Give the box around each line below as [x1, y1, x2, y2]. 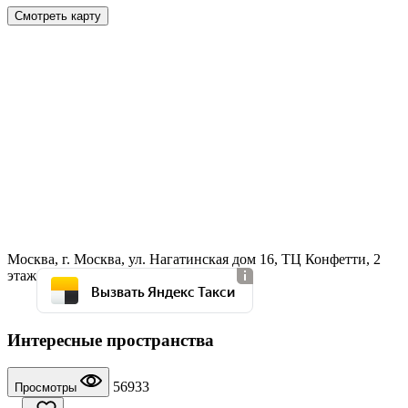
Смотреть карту [15, 8, 101, 23]
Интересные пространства [7, 330, 214, 350]
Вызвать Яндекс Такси [91, 280, 235, 301]
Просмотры [15, 381, 80, 395]
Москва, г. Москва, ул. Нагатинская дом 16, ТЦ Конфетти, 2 [7, 250, 381, 267]
